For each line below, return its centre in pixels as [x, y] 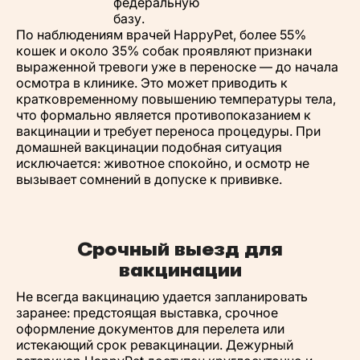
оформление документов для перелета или [150, 328]
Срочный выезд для [180, 249]
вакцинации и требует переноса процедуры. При [168, 131]
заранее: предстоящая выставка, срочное [147, 312]
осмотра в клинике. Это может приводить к [152, 82]
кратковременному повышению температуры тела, [176, 98]
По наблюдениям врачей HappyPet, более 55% [161, 34]
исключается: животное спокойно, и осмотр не [163, 163]
